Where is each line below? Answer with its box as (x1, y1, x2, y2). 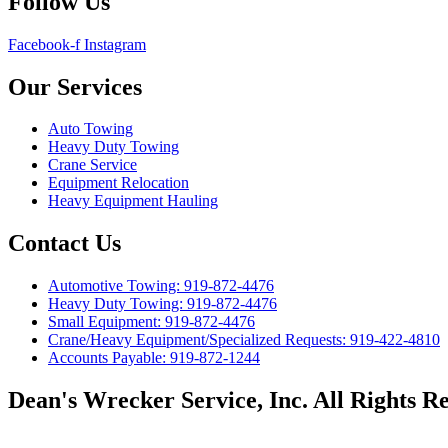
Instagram (84, 35, 146, 53)
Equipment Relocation (48, 174, 189, 192)
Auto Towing (48, 120, 133, 138)
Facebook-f (8, 35, 80, 53)
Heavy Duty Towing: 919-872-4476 (48, 295, 277, 313)
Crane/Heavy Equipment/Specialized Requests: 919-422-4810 (48, 331, 440, 349)
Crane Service (48, 156, 137, 174)
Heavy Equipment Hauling (48, 192, 218, 210)
